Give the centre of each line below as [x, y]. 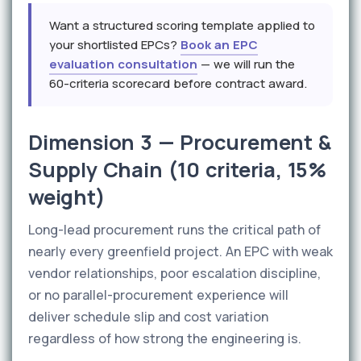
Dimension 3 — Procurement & [180, 142]
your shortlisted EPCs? [115, 45]
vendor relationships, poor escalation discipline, [174, 273]
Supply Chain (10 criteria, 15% [177, 170]
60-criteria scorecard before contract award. [178, 83]
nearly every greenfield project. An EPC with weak [180, 251]
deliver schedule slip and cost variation [148, 317]
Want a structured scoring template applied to [182, 25]
